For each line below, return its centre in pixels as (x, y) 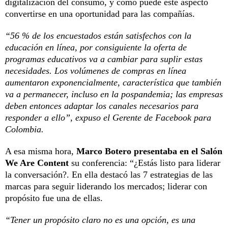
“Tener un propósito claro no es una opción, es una (100, 220)
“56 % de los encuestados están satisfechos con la (98, 36)
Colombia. (24, 130)
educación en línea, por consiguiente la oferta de (96, 48)
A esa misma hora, (41, 151)
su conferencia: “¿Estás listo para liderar (146, 163)
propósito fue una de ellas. (54, 198)
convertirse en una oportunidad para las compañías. (100, 14)
